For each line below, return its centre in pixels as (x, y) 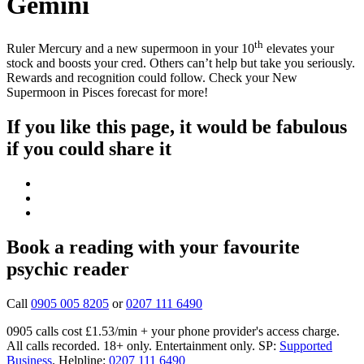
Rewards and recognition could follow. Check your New (152, 77)
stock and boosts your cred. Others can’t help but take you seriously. (181, 63)
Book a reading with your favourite (153, 247)
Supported (306, 345)
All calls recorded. (53, 345)
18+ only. (128, 345)
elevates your (299, 48)
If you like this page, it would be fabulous (177, 126)
